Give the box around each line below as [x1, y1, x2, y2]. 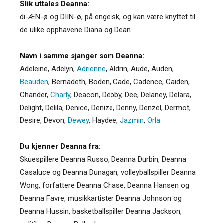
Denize [91, 103, 113, 112]
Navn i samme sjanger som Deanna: [20, 51, 144, 60]
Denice [66, 103, 88, 112]
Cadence [133, 77, 162, 86]
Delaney [141, 90, 166, 99]
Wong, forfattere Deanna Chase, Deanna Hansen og [20, 180, 189, 190]
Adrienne [77, 64, 106, 73]
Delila [45, 103, 62, 112]
